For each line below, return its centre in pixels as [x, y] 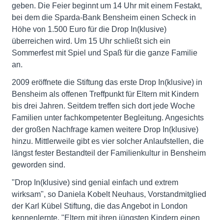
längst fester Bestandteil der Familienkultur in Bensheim [109, 153]
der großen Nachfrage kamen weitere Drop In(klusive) [105, 129]
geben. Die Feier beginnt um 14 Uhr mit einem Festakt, [107, 6]
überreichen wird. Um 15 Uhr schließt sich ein [91, 41]
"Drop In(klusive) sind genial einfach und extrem [95, 182]
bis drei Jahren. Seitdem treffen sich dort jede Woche [103, 106]
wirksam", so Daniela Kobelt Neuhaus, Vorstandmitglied [109, 194]
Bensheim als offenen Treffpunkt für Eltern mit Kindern [105, 94]
